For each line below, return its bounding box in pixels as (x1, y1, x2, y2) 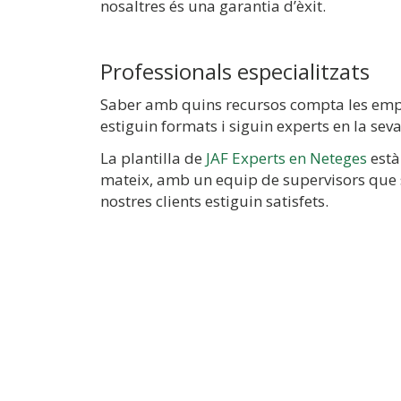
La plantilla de (100, 148, 206, 168)
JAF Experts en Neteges (206, 148, 367, 168)
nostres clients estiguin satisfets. (100, 191, 328, 211)
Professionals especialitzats (100, 56, 370, 86)
